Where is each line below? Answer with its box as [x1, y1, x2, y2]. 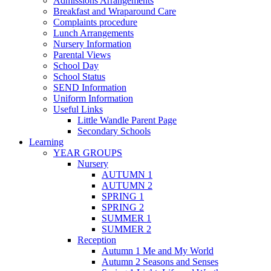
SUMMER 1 [102, 213, 151, 224]
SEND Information [53, 82, 126, 93]
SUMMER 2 [102, 224, 151, 235]
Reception [77, 235, 116, 246]
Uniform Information [53, 93, 133, 104]
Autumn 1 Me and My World [102, 246, 214, 256]
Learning [29, 137, 64, 148]
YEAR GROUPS [53, 148, 122, 158]
